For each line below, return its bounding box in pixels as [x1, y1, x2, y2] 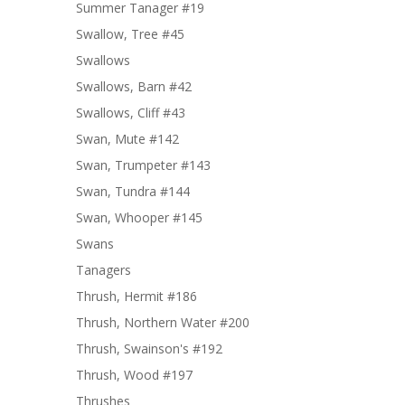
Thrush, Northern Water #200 [76, 314, 250, 331]
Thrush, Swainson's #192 [76, 340, 222, 357]
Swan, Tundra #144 [76, 183, 190, 200]
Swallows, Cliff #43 [76, 104, 185, 121]
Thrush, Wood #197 [76, 366, 193, 383]
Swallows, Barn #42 [76, 78, 192, 95]
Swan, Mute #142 [76, 130, 179, 147]
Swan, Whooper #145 [76, 209, 202, 226]
